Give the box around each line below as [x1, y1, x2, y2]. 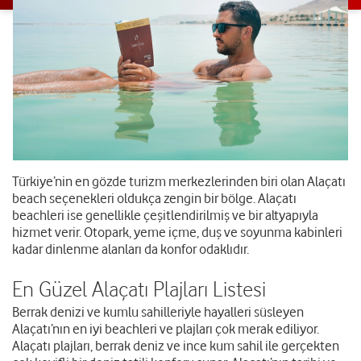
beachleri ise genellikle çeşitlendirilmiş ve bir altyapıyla [12, 207, 318, 224]
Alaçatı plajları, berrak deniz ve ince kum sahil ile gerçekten [12, 338, 339, 355]
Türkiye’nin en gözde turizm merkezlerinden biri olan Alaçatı [12, 173, 346, 190]
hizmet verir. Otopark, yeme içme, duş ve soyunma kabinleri [12, 224, 342, 241]
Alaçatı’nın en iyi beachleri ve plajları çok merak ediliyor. [12, 321, 319, 338]
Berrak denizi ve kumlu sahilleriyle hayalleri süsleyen [12, 304, 304, 321]
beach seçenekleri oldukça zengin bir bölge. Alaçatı [12, 190, 297, 207]
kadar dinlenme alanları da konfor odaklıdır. [12, 241, 249, 258]
